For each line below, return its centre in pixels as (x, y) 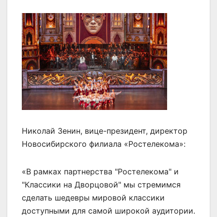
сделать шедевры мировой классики (93, 197)
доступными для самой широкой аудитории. (108, 210)
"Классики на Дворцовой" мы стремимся (101, 184)
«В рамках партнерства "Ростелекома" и (100, 171)
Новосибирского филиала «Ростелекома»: (104, 144)
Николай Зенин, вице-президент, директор (105, 131)
